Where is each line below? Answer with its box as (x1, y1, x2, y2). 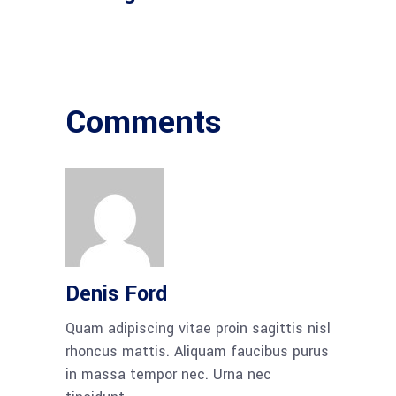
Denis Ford (65, 278, 167, 308)
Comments (65, 98, 222, 145)
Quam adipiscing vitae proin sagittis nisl (65, 317, 331, 339)
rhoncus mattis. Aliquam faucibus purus (65, 340, 329, 362)
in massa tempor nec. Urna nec (65, 363, 271, 385)
